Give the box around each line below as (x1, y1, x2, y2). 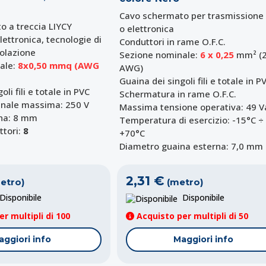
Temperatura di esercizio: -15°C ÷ (119, 114, 264, 126)
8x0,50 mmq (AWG (17, 59, 99, 72)
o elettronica (119, 23, 175, 35)
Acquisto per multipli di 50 (134, 210, 248, 221)
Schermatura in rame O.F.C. (119, 88, 237, 100)
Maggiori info (173, 233, 233, 245)
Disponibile (177, 192, 224, 204)
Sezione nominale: (119, 49, 201, 61)
